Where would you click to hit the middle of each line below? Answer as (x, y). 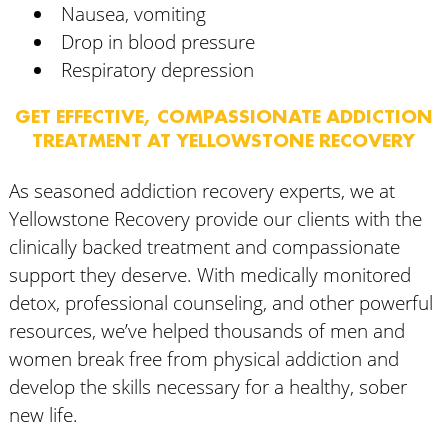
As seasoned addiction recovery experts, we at (201, 190)
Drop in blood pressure (157, 41)
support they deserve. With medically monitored (209, 274)
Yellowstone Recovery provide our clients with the (215, 218)
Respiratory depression (157, 69)
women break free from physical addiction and (203, 358)
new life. (43, 414)
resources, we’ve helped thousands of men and (206, 330)
